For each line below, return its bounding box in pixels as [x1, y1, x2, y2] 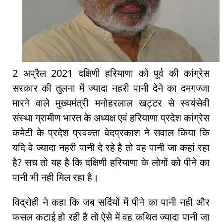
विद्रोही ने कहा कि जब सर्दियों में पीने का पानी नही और [12, 195, 210, 209]
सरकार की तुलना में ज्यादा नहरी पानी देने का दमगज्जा [12, 81, 210, 95]
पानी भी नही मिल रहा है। [12, 170, 101, 184]
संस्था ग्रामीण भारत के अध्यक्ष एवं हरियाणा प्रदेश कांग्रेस [12, 111, 210, 125]
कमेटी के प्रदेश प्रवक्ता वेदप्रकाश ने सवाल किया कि [12, 126, 210, 140]
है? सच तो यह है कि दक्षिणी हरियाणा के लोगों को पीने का [12, 156, 210, 169]
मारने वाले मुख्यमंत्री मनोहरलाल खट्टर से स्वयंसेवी [12, 96, 210, 110]
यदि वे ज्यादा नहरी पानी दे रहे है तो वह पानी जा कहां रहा [12, 141, 210, 155]
